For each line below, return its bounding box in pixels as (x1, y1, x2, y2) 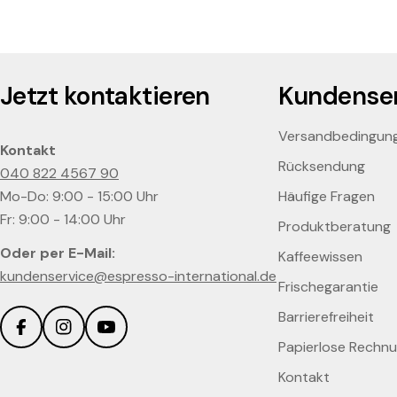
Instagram (62, 329, 136, 348)
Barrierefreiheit (277, 307, 374, 327)
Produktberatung (277, 217, 391, 237)
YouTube (105, 329, 167, 348)
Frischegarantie (277, 277, 378, 297)
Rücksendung (277, 157, 365, 176)
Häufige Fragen (277, 187, 375, 206)
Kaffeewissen (277, 247, 362, 267)
